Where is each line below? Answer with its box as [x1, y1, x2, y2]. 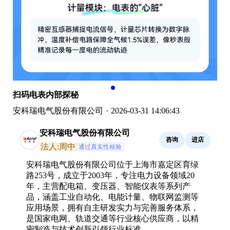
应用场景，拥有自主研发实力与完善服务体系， [26, 203, 199, 212]
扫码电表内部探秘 [13, 90, 79, 99]
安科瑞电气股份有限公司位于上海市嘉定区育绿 [26, 160, 199, 169]
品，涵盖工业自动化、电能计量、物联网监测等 [26, 192, 199, 201]
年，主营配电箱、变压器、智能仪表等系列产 [26, 181, 190, 190]
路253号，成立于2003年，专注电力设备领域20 [26, 170, 195, 180]
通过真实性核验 [79, 143, 122, 150]
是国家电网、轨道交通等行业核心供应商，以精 [26, 214, 199, 223]
